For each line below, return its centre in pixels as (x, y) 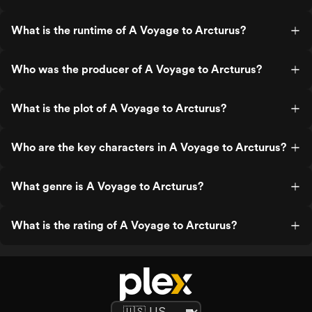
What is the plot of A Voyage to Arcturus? (119, 108)
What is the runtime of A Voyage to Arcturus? (128, 30)
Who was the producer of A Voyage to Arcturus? (136, 69)
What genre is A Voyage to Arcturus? (107, 186)
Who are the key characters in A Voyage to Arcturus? (149, 147)
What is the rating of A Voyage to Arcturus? (124, 225)
